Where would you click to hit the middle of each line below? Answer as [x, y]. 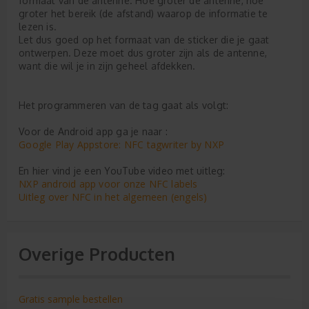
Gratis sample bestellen [71, 299]
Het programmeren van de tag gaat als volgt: [124, 105]
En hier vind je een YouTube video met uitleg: [122, 171]
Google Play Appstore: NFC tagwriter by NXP [121, 144]
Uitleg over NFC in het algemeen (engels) [113, 197]
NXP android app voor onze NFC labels [108, 184]
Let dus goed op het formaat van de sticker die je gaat [144, 40]
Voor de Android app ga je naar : [93, 131]
